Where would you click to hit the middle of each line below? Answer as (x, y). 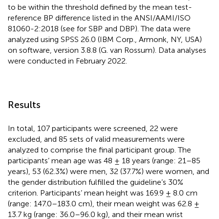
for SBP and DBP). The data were (134, 28)
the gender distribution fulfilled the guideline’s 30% (96, 182)
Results (24, 104)
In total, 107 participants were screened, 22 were (93, 128)
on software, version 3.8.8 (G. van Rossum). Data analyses (107, 50)
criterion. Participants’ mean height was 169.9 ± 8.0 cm (103, 193)
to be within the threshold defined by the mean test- (100, 7)
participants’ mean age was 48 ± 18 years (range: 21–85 (104, 160)
